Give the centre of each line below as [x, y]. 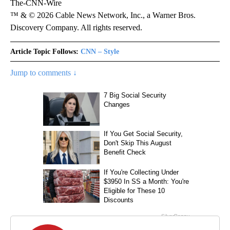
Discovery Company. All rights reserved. [76, 27]
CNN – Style [100, 52]
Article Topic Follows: [44, 52]
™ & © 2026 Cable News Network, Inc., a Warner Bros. [103, 15]
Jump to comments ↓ [44, 73]
